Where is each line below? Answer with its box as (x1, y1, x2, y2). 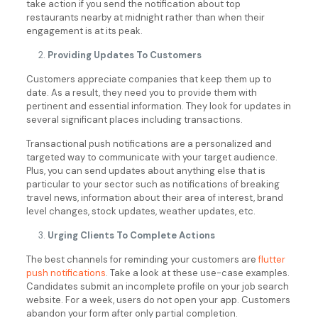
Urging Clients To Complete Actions (47, 229, 215, 241)
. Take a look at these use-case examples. (105, 267, 290, 279)
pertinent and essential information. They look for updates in (26, 100, 291, 112)
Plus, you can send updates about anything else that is (26, 165, 265, 177)
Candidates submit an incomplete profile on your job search (26, 280, 289, 292)
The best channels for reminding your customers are (26, 253, 258, 265)
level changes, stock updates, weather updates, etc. (26, 205, 256, 217)
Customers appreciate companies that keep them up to (26, 73, 272, 85)
